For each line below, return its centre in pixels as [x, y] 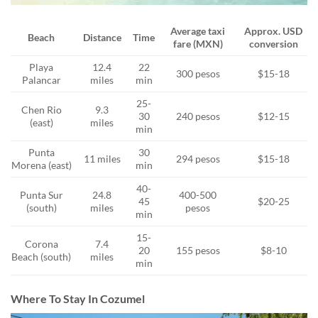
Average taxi [198, 31]
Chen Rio [41, 109]
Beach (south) [42, 256]
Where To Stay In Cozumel [78, 299]
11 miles [102, 158]
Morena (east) [41, 165]
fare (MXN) [198, 43]
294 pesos [198, 158]
